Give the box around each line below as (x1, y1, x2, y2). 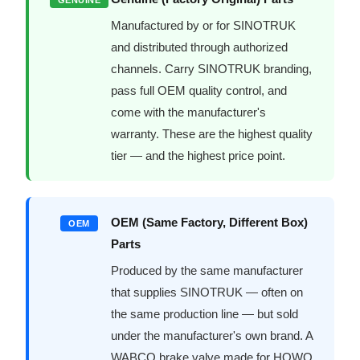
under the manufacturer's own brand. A (111, 328, 313, 342)
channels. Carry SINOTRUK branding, (111, 61, 313, 76)
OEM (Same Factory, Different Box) (111, 215, 309, 229)
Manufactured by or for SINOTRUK (111, 18, 297, 32)
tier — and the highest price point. (111, 148, 286, 162)
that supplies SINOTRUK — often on (111, 284, 304, 299)
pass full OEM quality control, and (111, 83, 288, 97)
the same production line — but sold (111, 306, 299, 321)
